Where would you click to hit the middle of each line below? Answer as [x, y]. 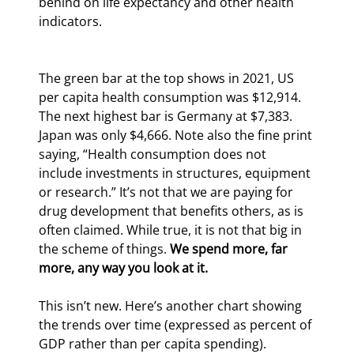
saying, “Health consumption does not [154, 154]
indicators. [70, 21]
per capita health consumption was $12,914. [171, 97]
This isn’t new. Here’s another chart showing [172, 305]
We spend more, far [230, 249]
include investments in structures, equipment [176, 173]
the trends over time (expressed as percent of [177, 324]
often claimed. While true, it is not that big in [172, 230]
